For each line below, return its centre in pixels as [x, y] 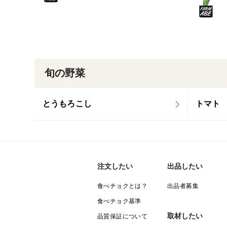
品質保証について [123, 216]
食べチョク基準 [119, 201]
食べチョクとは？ [123, 186]
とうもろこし [67, 104]
